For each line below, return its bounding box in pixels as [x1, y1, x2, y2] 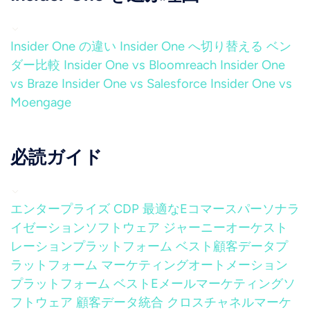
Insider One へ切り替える [120, 39, 263, 54]
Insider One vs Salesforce [62, 76, 207, 91]
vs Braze [10, 76, 58, 91]
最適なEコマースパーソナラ [143, 201, 300, 217]
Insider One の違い [10, 39, 116, 54]
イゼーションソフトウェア [10, 220, 160, 235]
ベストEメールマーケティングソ [113, 276, 295, 291]
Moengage [10, 95, 71, 110]
